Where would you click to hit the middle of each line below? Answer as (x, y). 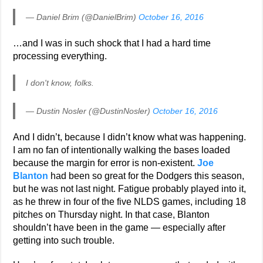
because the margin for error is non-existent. (105, 163)
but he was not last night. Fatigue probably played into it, (130, 189)
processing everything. (60, 56)
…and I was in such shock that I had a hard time (112, 43)
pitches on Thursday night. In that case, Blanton (112, 215)
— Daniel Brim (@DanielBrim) (82, 17)
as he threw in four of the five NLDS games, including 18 (130, 202)
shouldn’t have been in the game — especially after (119, 227)
